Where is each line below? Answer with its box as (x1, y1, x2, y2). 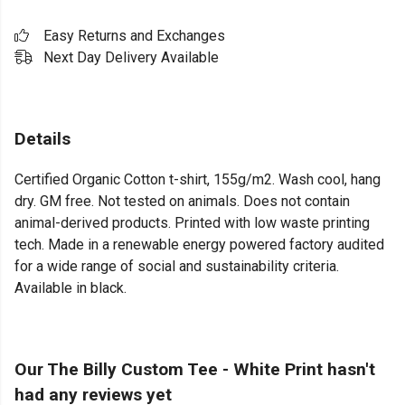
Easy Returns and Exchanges (43, 27, 225, 44)
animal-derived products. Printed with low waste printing (14, 214, 370, 232)
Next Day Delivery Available (43, 49, 219, 66)
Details (14, 128, 71, 149)
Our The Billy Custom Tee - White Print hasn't (14, 359, 375, 381)
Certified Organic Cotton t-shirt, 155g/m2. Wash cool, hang (14, 171, 381, 189)
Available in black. (14, 279, 127, 297)
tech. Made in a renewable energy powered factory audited (14, 236, 384, 254)
